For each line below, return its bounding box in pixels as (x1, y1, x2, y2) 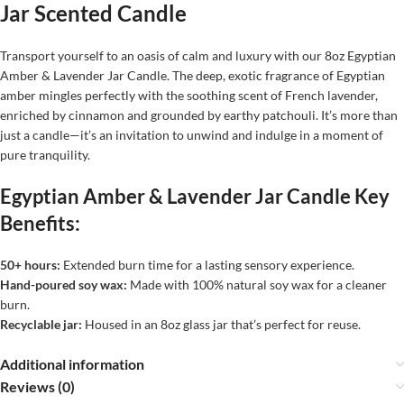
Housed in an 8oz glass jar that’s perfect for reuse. (82, 317, 361, 333)
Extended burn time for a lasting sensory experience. (60, 257, 354, 273)
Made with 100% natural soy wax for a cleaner (127, 277, 387, 293)
